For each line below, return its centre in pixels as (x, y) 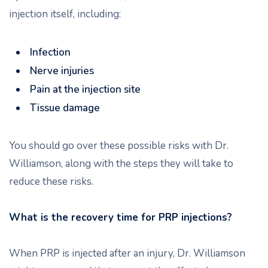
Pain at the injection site (85, 89)
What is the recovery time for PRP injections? (121, 217)
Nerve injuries (62, 71)
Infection (51, 52)
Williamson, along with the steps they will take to (121, 164)
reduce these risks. (51, 182)
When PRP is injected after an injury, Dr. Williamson (127, 253)
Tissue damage (65, 108)
